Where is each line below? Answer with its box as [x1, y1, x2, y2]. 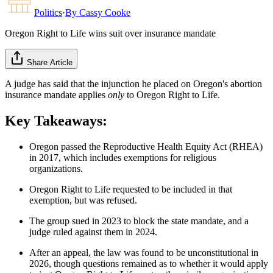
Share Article [27, 57, 73, 67]
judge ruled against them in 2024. [29, 226, 157, 237]
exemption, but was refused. [29, 194, 137, 205]
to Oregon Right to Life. [124, 89, 220, 100]
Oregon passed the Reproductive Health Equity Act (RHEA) [29, 141, 263, 152]
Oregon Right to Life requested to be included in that [29, 183, 232, 194]
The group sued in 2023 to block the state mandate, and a [29, 215, 249, 226]
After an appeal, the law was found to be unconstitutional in [29, 247, 258, 258]
